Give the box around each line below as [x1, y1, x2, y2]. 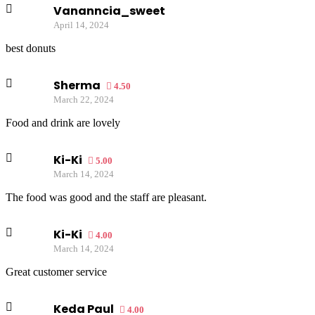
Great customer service [6, 266, 107, 278]
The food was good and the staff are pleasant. [6, 191, 207, 203]
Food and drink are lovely [6, 117, 120, 129]
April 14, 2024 [53, 20, 109, 30]
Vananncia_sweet [53, 3, 165, 19]
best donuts [6, 42, 56, 54]
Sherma [53, 77, 103, 94]
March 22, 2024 [53, 94, 114, 105]
